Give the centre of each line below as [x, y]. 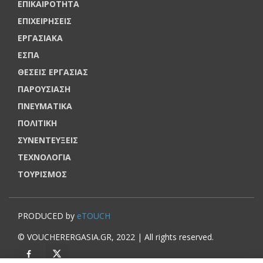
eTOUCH [94, 215]
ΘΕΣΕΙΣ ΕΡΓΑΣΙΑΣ [53, 72]
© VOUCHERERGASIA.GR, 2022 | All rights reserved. [116, 237]
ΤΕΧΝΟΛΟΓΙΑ [44, 157]
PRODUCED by [47, 215]
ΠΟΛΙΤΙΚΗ [37, 123]
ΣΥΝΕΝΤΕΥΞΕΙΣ [48, 140]
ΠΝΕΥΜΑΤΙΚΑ [45, 106]
